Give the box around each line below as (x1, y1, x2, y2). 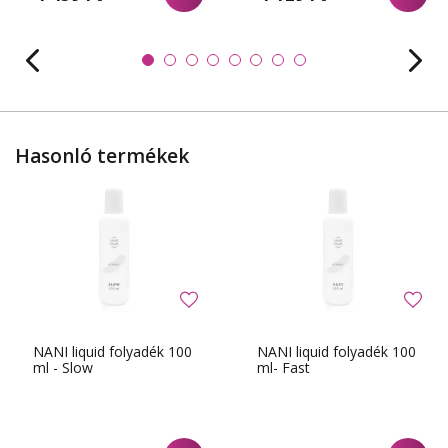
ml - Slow (33, 358, 93, 378)
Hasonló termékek (15, 142, 189, 169)
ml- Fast (257, 358, 310, 378)
